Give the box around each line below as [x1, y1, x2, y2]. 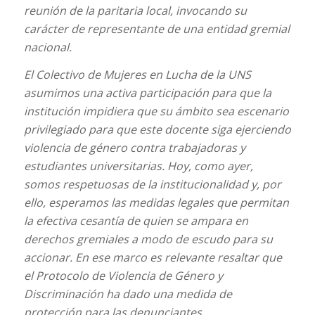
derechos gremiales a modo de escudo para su [23, 231, 273, 247]
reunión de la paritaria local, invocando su [23, 2, 247, 18]
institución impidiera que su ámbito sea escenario [23, 103, 289, 120]
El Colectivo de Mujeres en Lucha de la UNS [23, 67, 251, 83]
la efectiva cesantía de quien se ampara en [23, 213, 248, 229]
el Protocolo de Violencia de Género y [23, 268, 223, 284]
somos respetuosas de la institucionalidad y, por [23, 176, 281, 193]
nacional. [23, 39, 72, 55]
